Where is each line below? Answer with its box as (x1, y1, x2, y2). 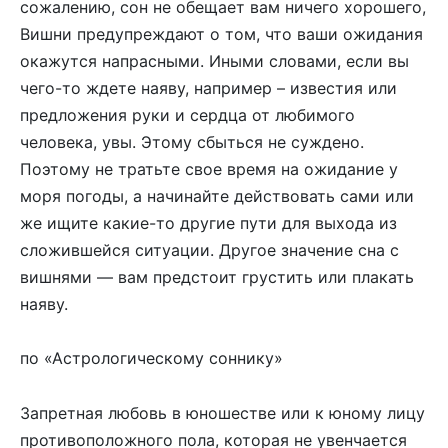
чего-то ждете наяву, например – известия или (20, 78, 397, 99)
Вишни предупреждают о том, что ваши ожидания (20, 24, 423, 45)
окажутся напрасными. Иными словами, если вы (20, 51, 409, 72)
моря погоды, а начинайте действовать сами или (20, 186, 414, 207)
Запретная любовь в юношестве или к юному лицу (20, 402, 425, 423)
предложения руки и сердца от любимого (20, 105, 355, 126)
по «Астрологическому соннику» (20, 348, 283, 369)
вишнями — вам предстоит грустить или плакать (20, 267, 414, 288)
